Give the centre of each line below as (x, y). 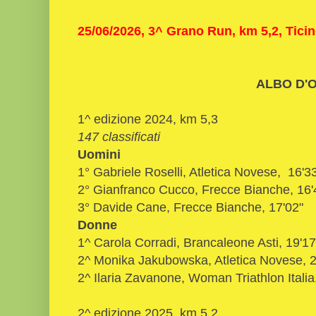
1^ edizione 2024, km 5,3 (148, 119)
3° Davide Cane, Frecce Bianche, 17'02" (190, 207)
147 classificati (119, 136)
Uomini (99, 154)
